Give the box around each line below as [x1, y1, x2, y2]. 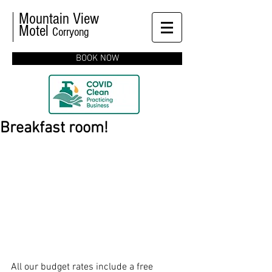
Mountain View [19, 10, 99, 28]
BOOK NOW [75, 53, 119, 64]
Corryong [52, 25, 89, 39]
